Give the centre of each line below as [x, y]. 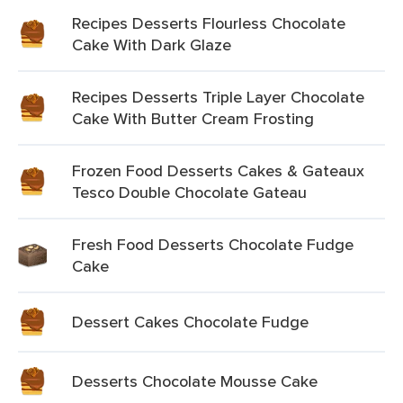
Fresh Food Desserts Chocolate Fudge [213, 244]
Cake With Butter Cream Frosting [193, 118]
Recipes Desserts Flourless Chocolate [209, 23]
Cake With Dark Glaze [152, 45]
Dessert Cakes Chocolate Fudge [190, 322]
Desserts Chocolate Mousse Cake [195, 381]
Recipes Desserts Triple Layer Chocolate [218, 97]
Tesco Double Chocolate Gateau [189, 192]
